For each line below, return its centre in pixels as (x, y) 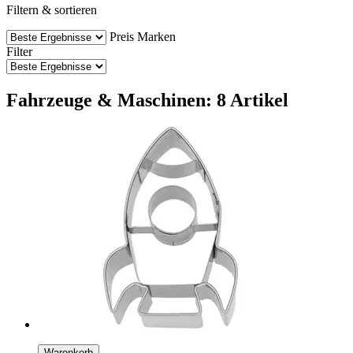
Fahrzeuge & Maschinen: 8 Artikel (147, 100)
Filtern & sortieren (52, 9)
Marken (156, 36)
